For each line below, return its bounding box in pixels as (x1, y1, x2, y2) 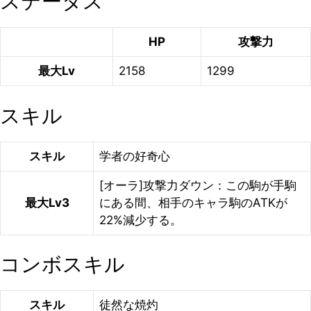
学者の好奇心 (99, 149, 170, 163)
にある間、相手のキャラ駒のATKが (99, 195, 287, 210)
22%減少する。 (99, 212, 182, 227)
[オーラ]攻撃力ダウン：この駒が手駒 (99, 178, 296, 192)
